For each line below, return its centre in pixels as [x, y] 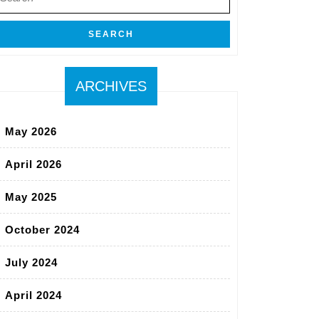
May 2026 [31, 132]
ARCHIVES [111, 87]
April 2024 [33, 296]
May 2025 [31, 197]
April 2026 [33, 164]
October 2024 [42, 230]
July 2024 [31, 263]
